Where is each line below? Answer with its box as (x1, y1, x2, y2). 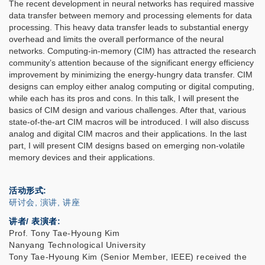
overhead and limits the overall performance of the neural (9, 34, 224, 44)
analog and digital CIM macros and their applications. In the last (9, 129, 247, 138)
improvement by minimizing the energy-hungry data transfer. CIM (9, 70, 253, 79)
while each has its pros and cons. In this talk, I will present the (9, 93, 239, 103)
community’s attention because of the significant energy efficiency (9, 58, 254, 67)
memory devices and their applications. (9, 153, 155, 162)
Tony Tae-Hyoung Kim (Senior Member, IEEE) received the (9, 252, 247, 261)
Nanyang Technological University (9, 240, 146, 250)
